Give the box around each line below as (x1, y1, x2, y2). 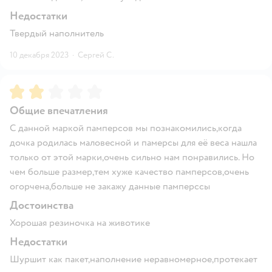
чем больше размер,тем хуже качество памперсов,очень (10, 165, 249, 178)
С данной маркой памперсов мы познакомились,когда (10, 121, 242, 134)
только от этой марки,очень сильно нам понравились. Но (10, 151, 254, 163)
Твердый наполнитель (10, 27, 104, 39)
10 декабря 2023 (10, 49, 69, 60)
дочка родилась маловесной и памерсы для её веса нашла (10, 136, 257, 149)
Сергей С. (78, 49, 114, 60)
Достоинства (10, 198, 73, 212)
